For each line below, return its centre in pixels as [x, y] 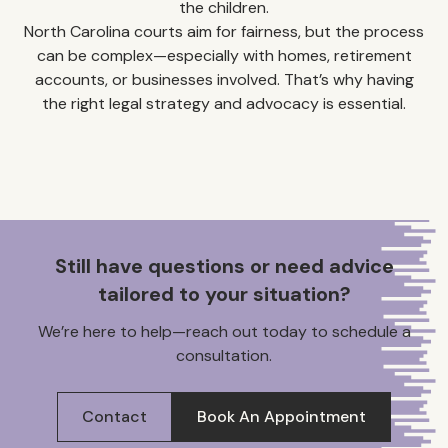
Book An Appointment [281, 417]
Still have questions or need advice [224, 266]
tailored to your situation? [224, 294]
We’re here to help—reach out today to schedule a [224, 332]
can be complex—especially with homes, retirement [224, 56]
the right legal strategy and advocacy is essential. [224, 104]
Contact [114, 417]
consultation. [224, 356]
